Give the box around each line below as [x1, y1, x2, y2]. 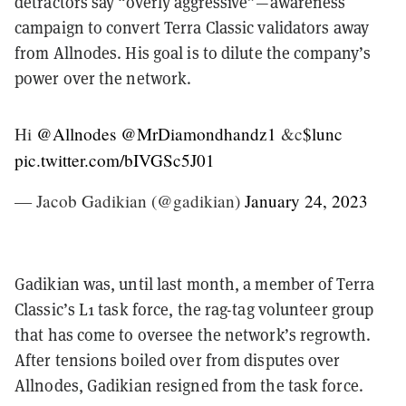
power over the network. [14, 67, 199, 89]
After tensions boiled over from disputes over [14, 349, 341, 371]
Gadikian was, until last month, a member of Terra [14, 273, 374, 295]
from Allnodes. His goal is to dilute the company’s [14, 42, 372, 63]
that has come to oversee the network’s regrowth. [14, 324, 371, 345]
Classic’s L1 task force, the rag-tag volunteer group [14, 298, 374, 320]
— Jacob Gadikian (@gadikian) [14, 188, 245, 212]
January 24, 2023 [245, 188, 368, 212]
